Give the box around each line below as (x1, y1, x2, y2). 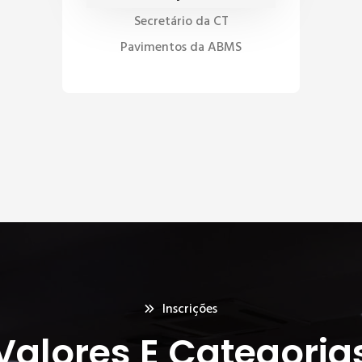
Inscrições (162, 299, 217, 320)
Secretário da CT (133, 11, 229, 32)
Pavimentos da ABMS (120, 37, 242, 58)
